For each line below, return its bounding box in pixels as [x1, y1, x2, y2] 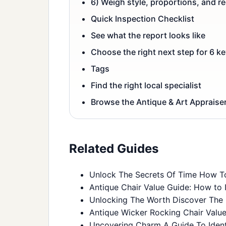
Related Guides [69, 141, 158, 156]
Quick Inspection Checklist [91, 13, 194, 24]
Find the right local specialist [91, 80, 201, 90]
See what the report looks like [91, 30, 205, 40]
